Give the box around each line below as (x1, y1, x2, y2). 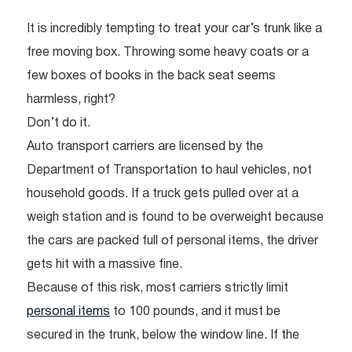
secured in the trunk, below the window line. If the (27, 330, 299, 342)
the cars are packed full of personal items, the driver (27, 236, 318, 247)
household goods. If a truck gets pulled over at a (27, 189, 299, 200)
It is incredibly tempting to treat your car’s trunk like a (27, 24, 322, 35)
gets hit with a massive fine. (27, 259, 182, 271)
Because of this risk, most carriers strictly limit (27, 283, 288, 295)
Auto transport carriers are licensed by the (27, 141, 263, 153)
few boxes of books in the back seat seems (27, 71, 276, 82)
